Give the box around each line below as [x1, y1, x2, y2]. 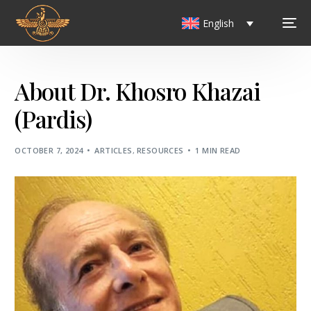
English [203, 16, 235, 30]
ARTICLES [94, 145, 133, 156]
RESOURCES [136, 145, 184, 156]
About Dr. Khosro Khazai [15, 75, 261, 108]
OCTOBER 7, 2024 [15, 145, 83, 156]
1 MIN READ [195, 145, 241, 156]
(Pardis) [15, 103, 92, 135]
